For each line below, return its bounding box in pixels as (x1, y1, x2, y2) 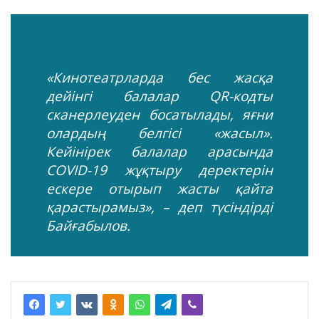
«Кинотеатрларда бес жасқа (46, 68, 273, 87)
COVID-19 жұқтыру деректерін (46, 160, 273, 179)
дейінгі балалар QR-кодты (46, 86, 273, 105)
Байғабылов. (46, 216, 130, 235)
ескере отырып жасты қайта (46, 179, 273, 198)
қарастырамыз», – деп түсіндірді (46, 197, 273, 216)
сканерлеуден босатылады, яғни (46, 105, 273, 124)
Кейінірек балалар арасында (46, 142, 273, 161)
